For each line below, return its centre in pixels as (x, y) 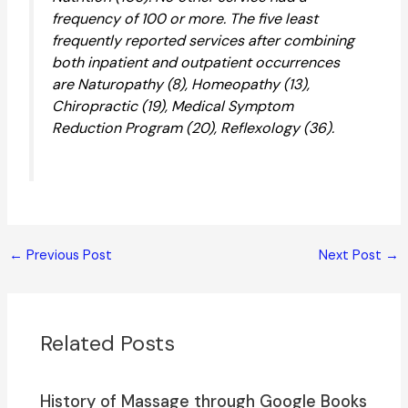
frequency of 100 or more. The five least (184, 19)
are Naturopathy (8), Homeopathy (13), (180, 85)
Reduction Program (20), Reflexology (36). (193, 128)
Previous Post (67, 255)
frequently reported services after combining (203, 41)
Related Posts (108, 343)
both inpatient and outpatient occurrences (195, 63)
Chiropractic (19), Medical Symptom (172, 107)
